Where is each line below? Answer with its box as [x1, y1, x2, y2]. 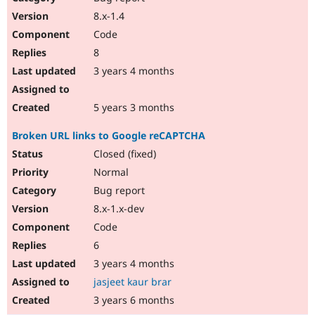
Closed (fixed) [91, 147, 156, 161]
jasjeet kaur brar [94, 275, 172, 289]
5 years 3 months [91, 101, 174, 115]
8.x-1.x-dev [91, 202, 144, 216]
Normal [91, 165, 129, 179]
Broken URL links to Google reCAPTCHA [12, 129, 205, 143]
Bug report [91, 184, 145, 198]
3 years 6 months [91, 293, 174, 307]
